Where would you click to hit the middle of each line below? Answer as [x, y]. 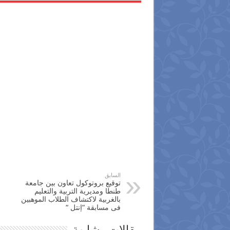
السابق [112, 176]
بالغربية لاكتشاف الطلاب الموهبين [71, 199]
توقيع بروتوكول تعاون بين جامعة [73, 183]
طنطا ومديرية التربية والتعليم [77, 191]
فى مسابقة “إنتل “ [93, 208]
